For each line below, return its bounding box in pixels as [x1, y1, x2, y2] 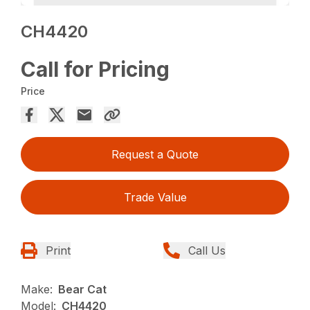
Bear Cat [58, 282, 107, 297]
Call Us [188, 244, 226, 258]
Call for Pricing [21, 57, 170, 82]
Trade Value [123, 190, 187, 205]
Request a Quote [111, 147, 199, 162]
